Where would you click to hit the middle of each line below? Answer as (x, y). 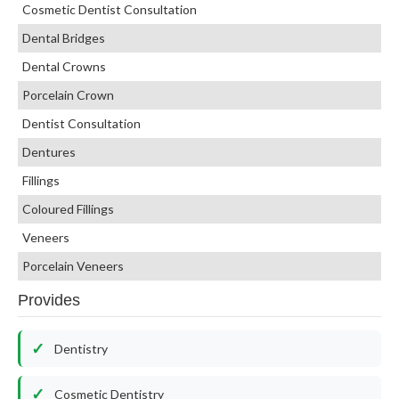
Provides (49, 300)
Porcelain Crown (68, 94)
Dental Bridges (63, 37)
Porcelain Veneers (73, 265)
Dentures (49, 151)
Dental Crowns (64, 66)
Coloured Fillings (68, 208)
